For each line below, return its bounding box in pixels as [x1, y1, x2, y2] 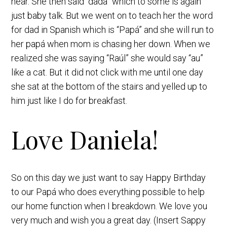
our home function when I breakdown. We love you [11, 201, 208, 212]
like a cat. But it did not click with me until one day [11, 67, 204, 78]
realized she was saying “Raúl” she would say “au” [11, 53, 204, 64]
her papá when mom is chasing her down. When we [11, 39, 211, 50]
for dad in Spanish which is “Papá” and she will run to [11, 24, 214, 35]
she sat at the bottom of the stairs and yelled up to [11, 81, 208, 92]
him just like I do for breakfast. [11, 95, 128, 106]
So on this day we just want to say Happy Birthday [11, 172, 206, 183]
